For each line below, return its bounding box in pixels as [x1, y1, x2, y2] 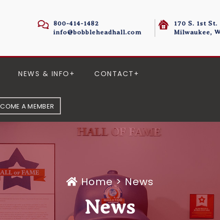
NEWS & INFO [18, 69, 70, 79]
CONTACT [94, 69, 134, 79]
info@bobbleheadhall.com [54, 28, 141, 36]
